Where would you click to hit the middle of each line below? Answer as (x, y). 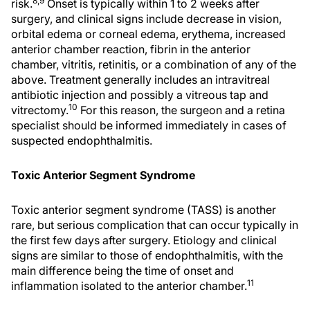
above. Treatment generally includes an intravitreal (140, 80)
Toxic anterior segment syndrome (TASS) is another (144, 210)
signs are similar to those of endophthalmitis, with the (147, 255)
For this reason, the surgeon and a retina (181, 110)
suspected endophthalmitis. (82, 140)
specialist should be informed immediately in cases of (149, 125)
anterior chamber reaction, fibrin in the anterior (131, 49)
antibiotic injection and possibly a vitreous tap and (140, 95)
